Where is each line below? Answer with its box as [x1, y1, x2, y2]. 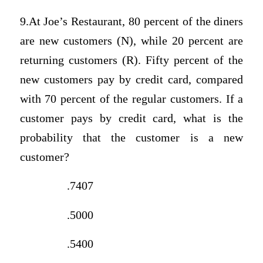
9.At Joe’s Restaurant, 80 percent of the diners [19, 15, 244, 28]
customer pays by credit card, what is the [19, 112, 244, 124]
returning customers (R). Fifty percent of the [19, 53, 244, 66]
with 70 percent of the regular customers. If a [19, 92, 244, 105]
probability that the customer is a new [19, 131, 244, 144]
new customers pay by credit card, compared [19, 73, 244, 86]
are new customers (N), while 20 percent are [19, 34, 244, 47]
